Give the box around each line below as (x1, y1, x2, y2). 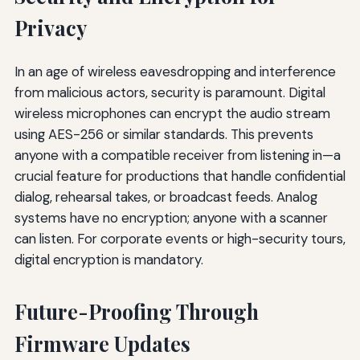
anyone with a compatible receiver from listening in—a (14, 146, 341, 165)
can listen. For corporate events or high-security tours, (14, 230, 346, 248)
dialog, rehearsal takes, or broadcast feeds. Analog (14, 188, 317, 207)
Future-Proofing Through (14, 298, 259, 325)
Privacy (14, 14, 87, 42)
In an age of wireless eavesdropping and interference (14, 63, 336, 81)
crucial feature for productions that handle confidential (14, 167, 346, 186)
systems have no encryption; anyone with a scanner (14, 209, 328, 227)
